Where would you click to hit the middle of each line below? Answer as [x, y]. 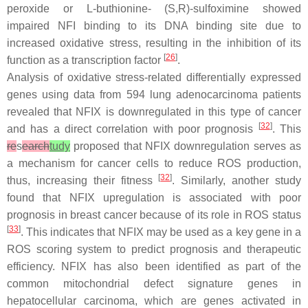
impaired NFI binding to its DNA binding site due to [154, 26]
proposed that [108, 146]
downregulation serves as [236, 146]
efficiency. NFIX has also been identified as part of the [154, 266]
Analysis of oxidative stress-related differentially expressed [154, 77]
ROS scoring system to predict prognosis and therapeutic [154, 249]
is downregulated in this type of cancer [201, 112]
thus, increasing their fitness [83, 180]
